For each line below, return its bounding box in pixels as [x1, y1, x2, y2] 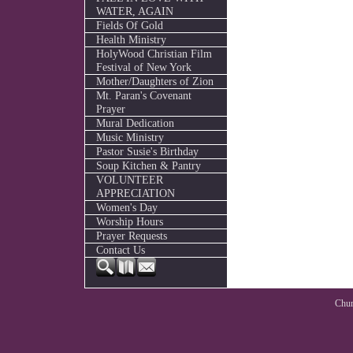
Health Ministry [95, 33, 166, 46]
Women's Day [95, 201, 158, 214]
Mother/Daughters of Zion [95, 75, 214, 87]
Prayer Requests [95, 229, 167, 242]
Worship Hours [95, 215, 163, 228]
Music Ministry [95, 131, 164, 143]
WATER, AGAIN [95, 5, 173, 17]
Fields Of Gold [95, 19, 163, 32]
